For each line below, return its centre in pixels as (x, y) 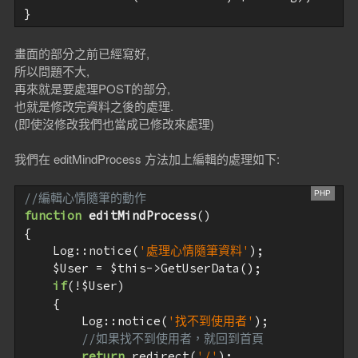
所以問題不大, (52, 70)
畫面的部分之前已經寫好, (82, 53)
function (52, 216)
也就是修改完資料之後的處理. (93, 105)
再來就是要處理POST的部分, (92, 88)
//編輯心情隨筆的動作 (85, 198)
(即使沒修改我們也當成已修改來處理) (114, 123)
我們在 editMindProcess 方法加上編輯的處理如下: (147, 158)
